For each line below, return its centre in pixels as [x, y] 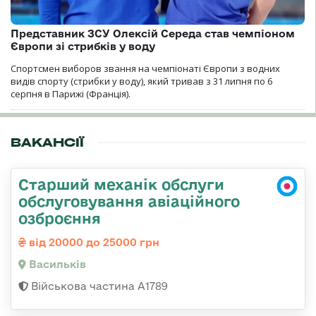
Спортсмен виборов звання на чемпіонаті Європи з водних [145, 68]
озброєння [60, 218]
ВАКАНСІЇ [47, 142]
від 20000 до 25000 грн [93, 242]
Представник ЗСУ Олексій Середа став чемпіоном [153, 33]
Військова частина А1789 [98, 286]
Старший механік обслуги [121, 184]
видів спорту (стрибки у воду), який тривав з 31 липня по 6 [141, 81]
